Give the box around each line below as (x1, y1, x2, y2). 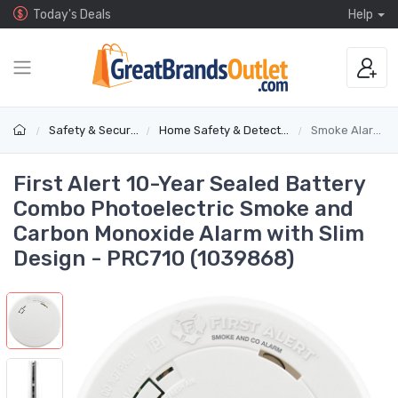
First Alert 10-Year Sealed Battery (13, 171, 365, 197)
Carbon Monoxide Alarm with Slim (13, 221, 364, 247)
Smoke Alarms (310, 123, 373, 138)
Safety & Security (49, 123, 131, 138)
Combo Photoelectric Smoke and (13, 196, 354, 222)
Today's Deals (33, 6, 111, 22)
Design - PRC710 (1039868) (13, 246, 294, 272)
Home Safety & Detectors (158, 123, 281, 138)
